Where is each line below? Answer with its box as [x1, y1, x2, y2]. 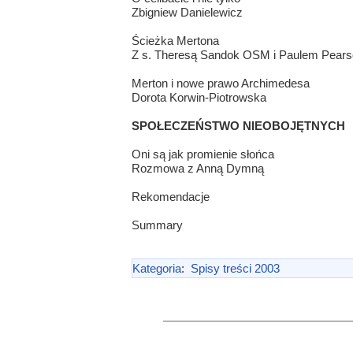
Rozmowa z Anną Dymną [131, 162, 264, 176]
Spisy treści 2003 [190, 262, 280, 276]
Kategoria [132, 262, 181, 276]
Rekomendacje [131, 190, 210, 204]
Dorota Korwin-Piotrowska [131, 91, 266, 105]
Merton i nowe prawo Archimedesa [131, 76, 310, 91]
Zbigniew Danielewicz [131, 6, 243, 20]
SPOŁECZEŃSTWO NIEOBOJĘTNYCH [131, 119, 345, 133]
